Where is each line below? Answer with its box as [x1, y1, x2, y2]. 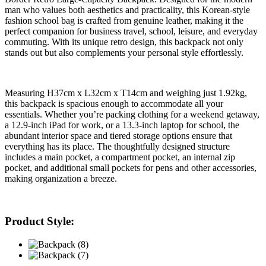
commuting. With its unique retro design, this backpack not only [5, 36, 243, 47]
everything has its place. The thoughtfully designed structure [5, 141, 230, 151]
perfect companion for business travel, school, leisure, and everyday [5, 26, 258, 36]
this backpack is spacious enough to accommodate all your [5, 98, 223, 109]
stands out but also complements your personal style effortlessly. [5, 47, 243, 58]
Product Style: [5, 215, 74, 228]
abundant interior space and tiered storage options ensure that [5, 130, 232, 141]
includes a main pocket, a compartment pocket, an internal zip [5, 151, 235, 162]
